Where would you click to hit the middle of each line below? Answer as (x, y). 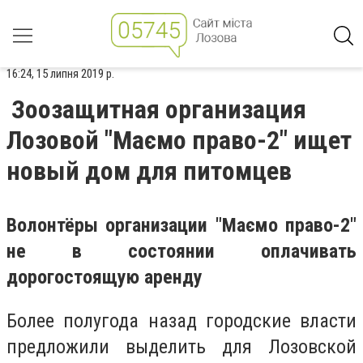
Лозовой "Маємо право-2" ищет (179, 140)
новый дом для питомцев (149, 171)
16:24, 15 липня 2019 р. (60, 74)
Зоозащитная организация (159, 109)
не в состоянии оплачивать (181, 251)
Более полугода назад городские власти (181, 320)
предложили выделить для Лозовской (181, 346)
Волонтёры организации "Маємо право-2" (181, 225)
